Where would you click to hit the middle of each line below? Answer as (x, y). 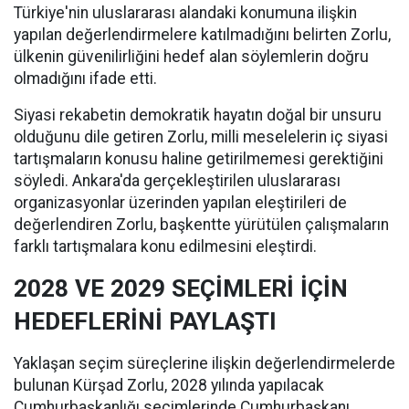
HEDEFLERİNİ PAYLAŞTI (145, 322)
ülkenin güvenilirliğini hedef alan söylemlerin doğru (191, 57)
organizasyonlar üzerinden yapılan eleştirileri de (180, 203)
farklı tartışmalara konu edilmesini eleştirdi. (165, 247)
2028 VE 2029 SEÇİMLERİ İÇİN (181, 289)
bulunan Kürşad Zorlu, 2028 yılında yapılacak (169, 386)
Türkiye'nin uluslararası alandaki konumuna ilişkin (185, 13)
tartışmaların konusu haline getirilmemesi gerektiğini (199, 159)
